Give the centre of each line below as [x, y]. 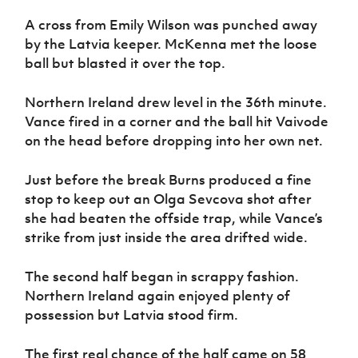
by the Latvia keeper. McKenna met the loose [171, 44]
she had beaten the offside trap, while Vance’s [174, 219]
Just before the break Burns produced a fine [169, 180]
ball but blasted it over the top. [125, 64]
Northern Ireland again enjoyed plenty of [158, 296]
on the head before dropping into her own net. [174, 141]
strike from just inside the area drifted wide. [167, 238]
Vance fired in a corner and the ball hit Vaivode [177, 122]
